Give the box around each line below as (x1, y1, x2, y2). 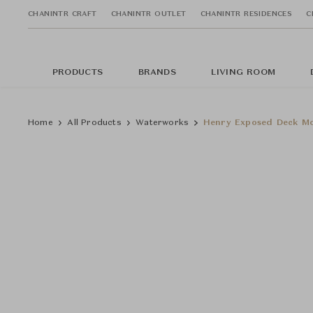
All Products (67, 119, 122, 127)
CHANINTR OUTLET (110, 10, 187, 17)
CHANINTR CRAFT (28, 10, 97, 17)
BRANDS (138, 68, 176, 77)
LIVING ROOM (210, 68, 276, 77)
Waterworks (136, 119, 189, 127)
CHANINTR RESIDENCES (200, 10, 293, 17)
